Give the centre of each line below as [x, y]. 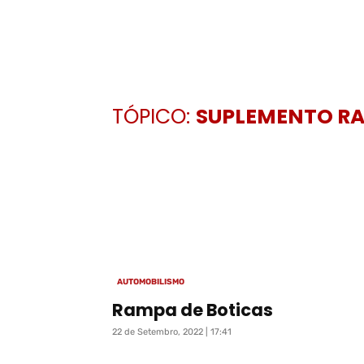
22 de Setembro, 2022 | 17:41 [172, 331]
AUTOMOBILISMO [151, 282]
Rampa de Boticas [193, 310]
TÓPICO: [154, 117]
